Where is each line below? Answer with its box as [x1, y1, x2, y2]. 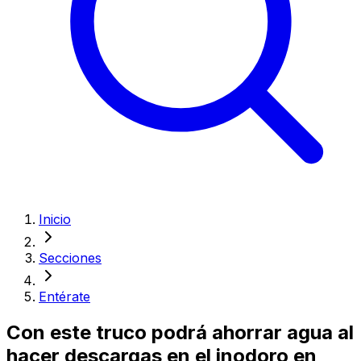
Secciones [39, 250, 102, 266]
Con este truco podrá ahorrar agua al [6, 320, 354, 344]
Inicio [39, 211, 71, 227]
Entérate [39, 288, 90, 305]
